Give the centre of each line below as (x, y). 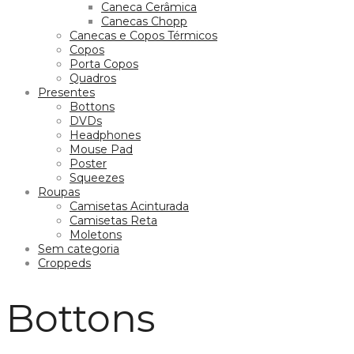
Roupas (59, 192)
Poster (88, 163)
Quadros (93, 78)
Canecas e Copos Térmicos (143, 35)
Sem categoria (79, 249)
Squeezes (97, 177)
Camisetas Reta (113, 220)
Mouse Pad (101, 149)
